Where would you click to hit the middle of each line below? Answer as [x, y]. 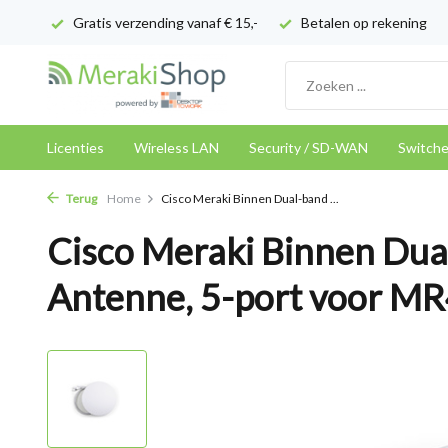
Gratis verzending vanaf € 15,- [164, 22]
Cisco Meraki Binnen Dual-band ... [250, 198]
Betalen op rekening [362, 22]
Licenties [75, 147]
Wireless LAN [176, 147]
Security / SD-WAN [308, 147]
